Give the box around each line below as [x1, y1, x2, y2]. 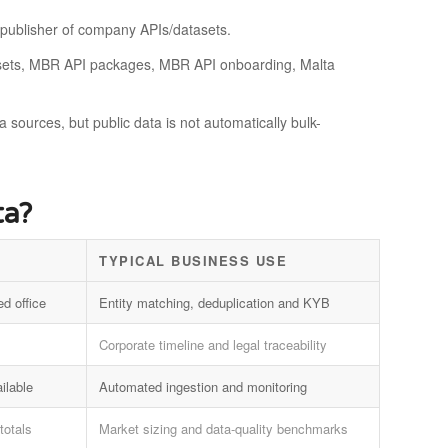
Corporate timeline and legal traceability [99, 334, 328, 354]
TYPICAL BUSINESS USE [99, 250, 288, 270]
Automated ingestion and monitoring [99, 376, 308, 396]
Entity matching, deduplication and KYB [99, 292, 331, 312]
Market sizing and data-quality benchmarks [99, 418, 349, 438]
